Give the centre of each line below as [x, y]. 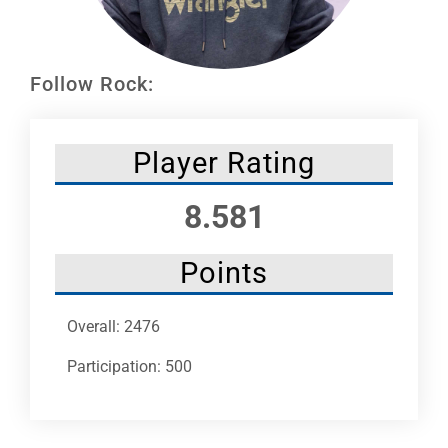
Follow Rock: [92, 83]
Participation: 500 [129, 366]
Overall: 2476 [113, 326]
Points [224, 272]
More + [41, 136]
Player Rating [224, 162]
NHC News [52, 70]
